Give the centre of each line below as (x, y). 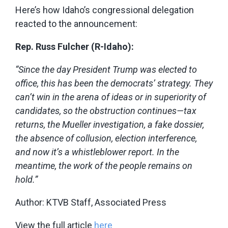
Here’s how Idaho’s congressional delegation (105, 10)
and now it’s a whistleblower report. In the (97, 152)
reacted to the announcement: (76, 23)
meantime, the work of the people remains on (104, 165)
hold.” (26, 179)
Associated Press (131, 202)
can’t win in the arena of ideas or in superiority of (111, 97)
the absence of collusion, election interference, (106, 138)
